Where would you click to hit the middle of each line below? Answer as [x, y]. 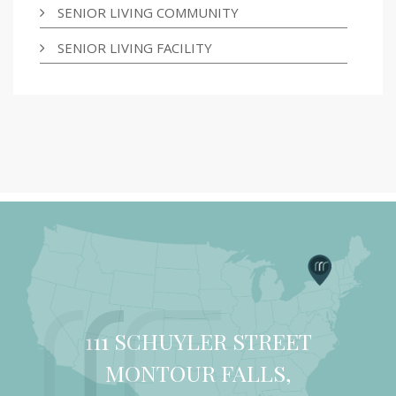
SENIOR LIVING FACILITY [135, 47]
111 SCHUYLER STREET [198, 340]
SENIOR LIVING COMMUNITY [148, 12]
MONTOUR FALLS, [198, 372]
